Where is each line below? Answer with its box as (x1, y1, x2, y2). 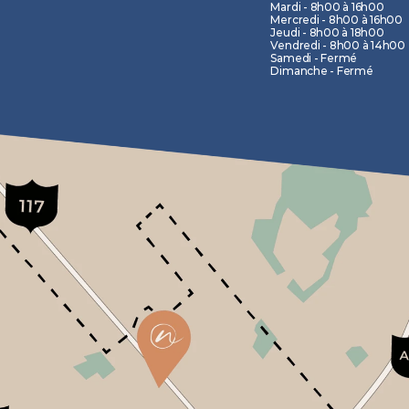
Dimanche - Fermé (270, 64, 373, 78)
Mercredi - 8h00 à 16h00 (270, 13, 403, 26)
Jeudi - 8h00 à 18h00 (270, 26, 384, 39)
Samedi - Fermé (270, 51, 358, 65)
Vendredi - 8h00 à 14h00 (270, 38, 405, 52)
